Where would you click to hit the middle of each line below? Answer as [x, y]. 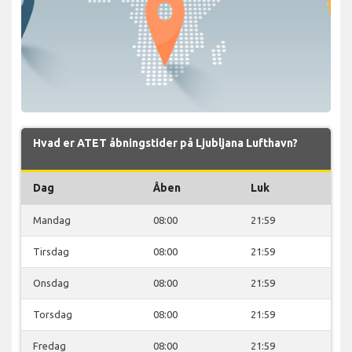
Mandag [52, 220]
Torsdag [53, 314]
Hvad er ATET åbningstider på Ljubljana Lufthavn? [165, 143]
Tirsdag [51, 251]
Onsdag [51, 282]
